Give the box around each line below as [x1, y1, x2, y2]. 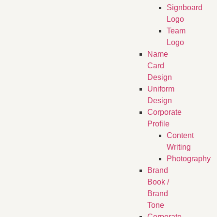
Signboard [166, 3, 202, 12]
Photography [166, 155, 211, 163]
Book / [147, 178, 169, 186]
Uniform [147, 85, 174, 93]
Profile [147, 120, 170, 128]
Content [166, 131, 194, 140]
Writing [166, 143, 191, 152]
